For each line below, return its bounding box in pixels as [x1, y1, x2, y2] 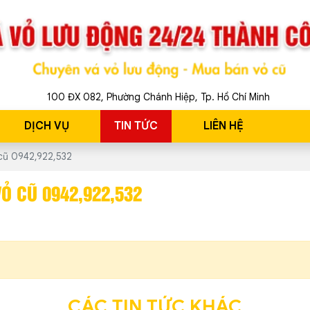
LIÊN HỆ [203, 119, 244, 134]
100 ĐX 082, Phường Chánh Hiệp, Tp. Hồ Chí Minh [47, 91, 270, 104]
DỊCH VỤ [24, 119, 70, 134]
